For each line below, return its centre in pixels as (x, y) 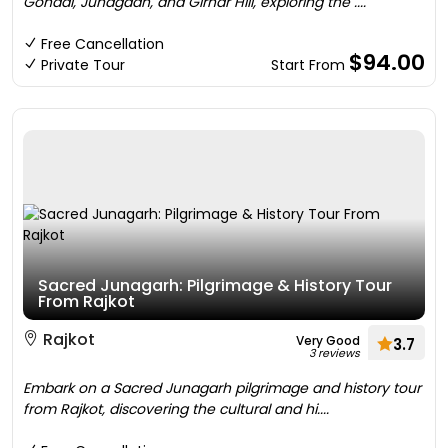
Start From (310, 65)
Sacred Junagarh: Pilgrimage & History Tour (215, 285)
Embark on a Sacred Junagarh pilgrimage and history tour (222, 388)
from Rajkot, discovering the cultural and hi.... (176, 409)
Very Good (328, 340)
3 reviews (334, 353)
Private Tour (83, 65)
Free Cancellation (102, 44)
